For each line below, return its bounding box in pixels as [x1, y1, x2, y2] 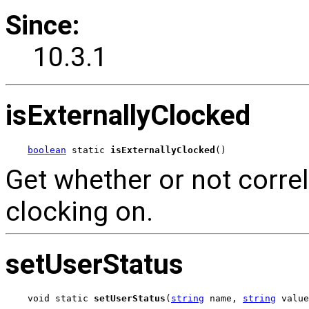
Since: [6, 10, 79, 42]
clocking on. [6, 195, 153, 228]
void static [28, 293, 94, 304]
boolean [28, 144, 66, 155]
